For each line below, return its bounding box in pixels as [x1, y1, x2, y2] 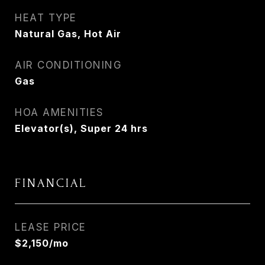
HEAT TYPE [15, 12, 77, 24]
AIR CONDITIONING [15, 59, 122, 71]
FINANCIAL [15, 176, 87, 190]
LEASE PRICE [15, 221, 86, 233]
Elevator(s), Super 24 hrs [15, 122, 148, 134]
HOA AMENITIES [15, 106, 104, 118]
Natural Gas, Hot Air [15, 28, 121, 40]
